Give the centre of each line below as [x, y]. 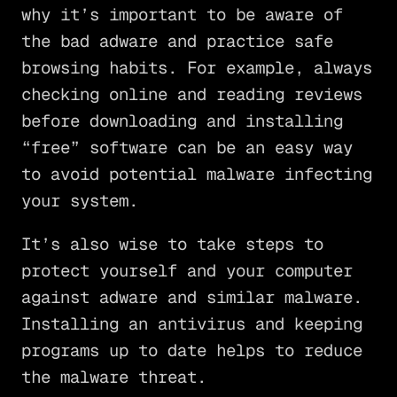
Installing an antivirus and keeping [191, 323]
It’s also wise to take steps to [172, 244]
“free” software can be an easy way [187, 147]
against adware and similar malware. [191, 297]
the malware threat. [113, 377]
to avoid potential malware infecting [196, 174]
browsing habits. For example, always [196, 67]
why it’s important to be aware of [182, 14]
